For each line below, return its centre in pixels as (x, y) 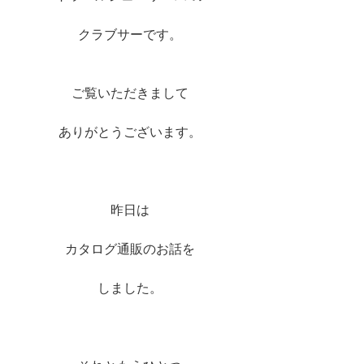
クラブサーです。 (130, 35)
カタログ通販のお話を (130, 249)
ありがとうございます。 (130, 132)
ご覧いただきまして (130, 93)
